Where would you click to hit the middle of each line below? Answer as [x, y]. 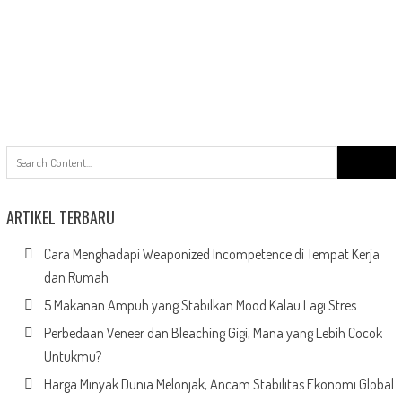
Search [356, 155]
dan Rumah [76, 278]
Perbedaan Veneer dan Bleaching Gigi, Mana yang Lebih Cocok [213, 333]
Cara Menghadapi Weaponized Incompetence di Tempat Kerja [211, 254]
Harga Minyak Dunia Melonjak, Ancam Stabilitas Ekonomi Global [218, 385]
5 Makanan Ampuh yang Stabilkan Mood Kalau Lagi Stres [200, 306]
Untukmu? [72, 357]
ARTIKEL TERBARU [60, 218]
